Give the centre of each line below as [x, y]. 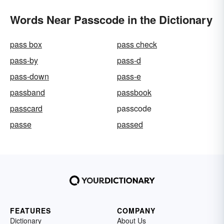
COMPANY [136, 211]
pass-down [29, 76]
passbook [134, 92]
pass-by [24, 60]
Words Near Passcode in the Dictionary [111, 20]
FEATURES [30, 211]
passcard [26, 108]
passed [130, 124]
